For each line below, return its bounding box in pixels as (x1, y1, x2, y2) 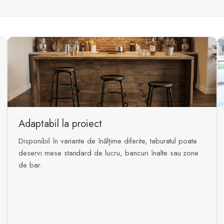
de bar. (18, 159, 42, 171)
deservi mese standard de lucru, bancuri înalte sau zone (18, 147, 199, 159)
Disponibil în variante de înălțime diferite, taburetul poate (18, 135, 197, 147)
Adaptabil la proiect (18, 116, 102, 131)
